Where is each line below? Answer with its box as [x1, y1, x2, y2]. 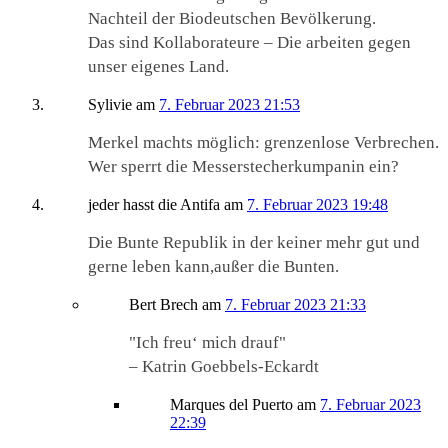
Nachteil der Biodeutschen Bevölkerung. [88, 8, 376, 28]
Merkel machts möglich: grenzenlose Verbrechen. [88, 132, 439, 152]
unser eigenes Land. [88, 56, 229, 76]
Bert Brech [129, 295, 198, 313]
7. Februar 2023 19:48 [247, 195, 388, 213]
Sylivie [88, 95, 132, 113]
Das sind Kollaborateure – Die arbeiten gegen [88, 32, 411, 52]
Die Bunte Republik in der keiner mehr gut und [88, 232, 420, 252]
